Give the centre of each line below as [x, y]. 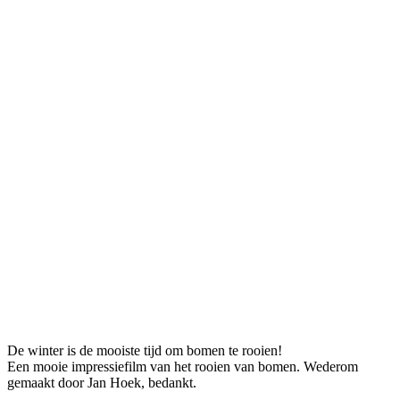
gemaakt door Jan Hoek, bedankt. [102, 382]
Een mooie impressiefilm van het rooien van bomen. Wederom [183, 366]
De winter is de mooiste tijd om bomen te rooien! [145, 350]
